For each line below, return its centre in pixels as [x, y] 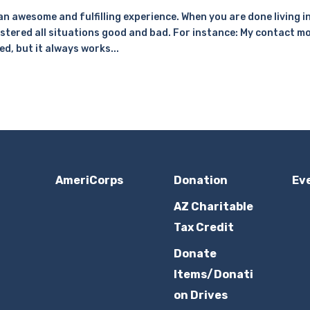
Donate [195, 253]
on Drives [200, 295]
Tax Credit [203, 227]
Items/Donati [213, 274]
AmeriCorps [89, 180]
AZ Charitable [213, 206]
